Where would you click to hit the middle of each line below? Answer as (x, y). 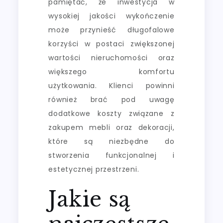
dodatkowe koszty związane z (111, 113)
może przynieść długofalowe (111, 30)
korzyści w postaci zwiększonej (111, 44)
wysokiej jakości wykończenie (111, 16)
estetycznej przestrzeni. (94, 169)
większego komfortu (111, 71)
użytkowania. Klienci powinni (111, 85)
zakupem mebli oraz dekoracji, (111, 127)
